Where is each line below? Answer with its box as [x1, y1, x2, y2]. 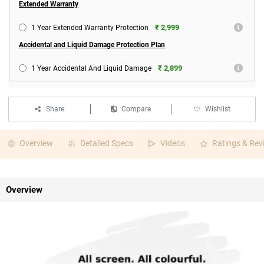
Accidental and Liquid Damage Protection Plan [19, 41, 165, 49]
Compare [121, 105, 151, 113]
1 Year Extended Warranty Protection [31, 24, 148, 32]
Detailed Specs [80, 138, 133, 148]
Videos [160, 138, 185, 148]
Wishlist [205, 105, 231, 113]
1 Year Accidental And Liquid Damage [31, 64, 151, 72]
